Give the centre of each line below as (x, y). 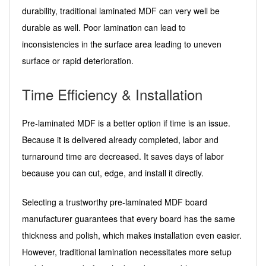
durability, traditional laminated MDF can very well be (121, 10)
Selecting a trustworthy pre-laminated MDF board (115, 202)
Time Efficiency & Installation (112, 94)
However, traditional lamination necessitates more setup (127, 251)
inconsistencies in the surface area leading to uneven (122, 44)
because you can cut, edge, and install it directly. (113, 172)
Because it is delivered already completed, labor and (120, 139)
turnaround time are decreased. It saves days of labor (123, 156)
